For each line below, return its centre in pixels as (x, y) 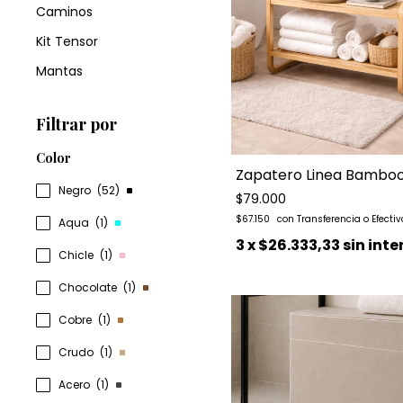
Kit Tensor (67, 41)
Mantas (59, 71)
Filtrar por (76, 124)
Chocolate (89, 287)
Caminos (64, 12)
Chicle (77, 255)
